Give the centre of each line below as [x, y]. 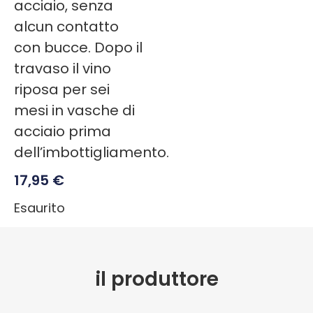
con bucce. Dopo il [78, 47]
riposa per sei [62, 89]
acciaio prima [63, 131]
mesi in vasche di [74, 110]
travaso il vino [63, 68]
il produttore [156, 279]
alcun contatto [66, 26]
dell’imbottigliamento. [92, 152]
